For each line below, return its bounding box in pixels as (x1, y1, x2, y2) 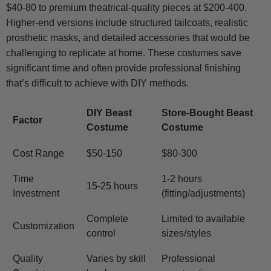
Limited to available (162, 214, 245, 224)
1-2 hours (162, 174, 202, 184)
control (87, 228, 116, 239)
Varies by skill (87, 253, 146, 264)
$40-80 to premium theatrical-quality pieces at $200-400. (6, 2, 247, 13)
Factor (13, 115, 42, 126)
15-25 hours (87, 181, 138, 192)
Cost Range (13, 148, 64, 159)
